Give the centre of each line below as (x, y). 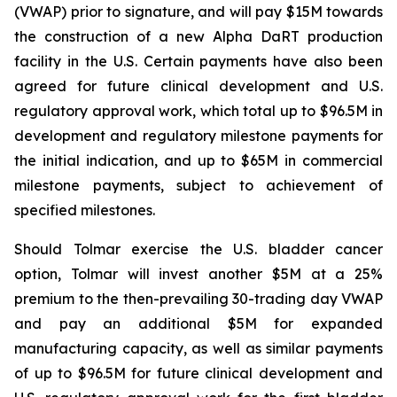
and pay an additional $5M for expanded (198, 323)
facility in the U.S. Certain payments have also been (198, 61)
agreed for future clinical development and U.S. (198, 86)
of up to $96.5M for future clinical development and (198, 373)
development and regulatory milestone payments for (198, 136)
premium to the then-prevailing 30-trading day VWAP (198, 299)
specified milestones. (85, 210)
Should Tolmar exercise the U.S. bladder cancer (198, 249)
